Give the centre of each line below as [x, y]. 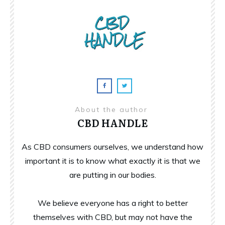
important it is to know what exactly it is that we [113, 160]
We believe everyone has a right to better [113, 203]
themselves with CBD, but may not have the [113, 217]
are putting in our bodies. [113, 175]
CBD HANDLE [113, 122]
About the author [113, 109]
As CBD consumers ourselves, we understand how [113, 146]
